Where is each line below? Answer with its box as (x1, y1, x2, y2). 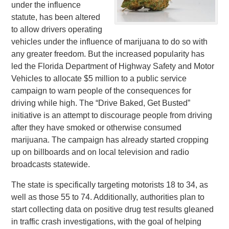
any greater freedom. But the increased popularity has (11, 50, 205, 58)
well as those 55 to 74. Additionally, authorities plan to (11, 193, 205, 201)
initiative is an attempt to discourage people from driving (11, 111, 213, 120)
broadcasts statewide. (11, 160, 90, 169)
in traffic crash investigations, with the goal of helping (11, 217, 202, 226)
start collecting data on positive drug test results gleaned (11, 205, 214, 214)
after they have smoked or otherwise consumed (11, 123, 182, 132)
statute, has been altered (11, 13, 101, 21)
